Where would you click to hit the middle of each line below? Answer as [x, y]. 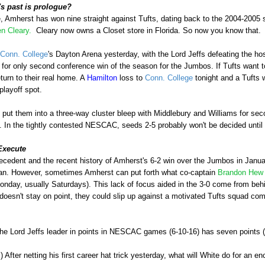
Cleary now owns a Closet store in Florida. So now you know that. [147, 31]
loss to [131, 78]
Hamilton [102, 78]
